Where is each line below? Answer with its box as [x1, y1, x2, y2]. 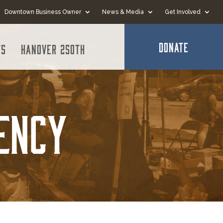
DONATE [159, 40, 189, 54]
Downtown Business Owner [4, 8, 82, 15]
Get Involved [165, 8, 201, 15]
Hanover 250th [21, 42, 85, 56]
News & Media [102, 8, 144, 15]
